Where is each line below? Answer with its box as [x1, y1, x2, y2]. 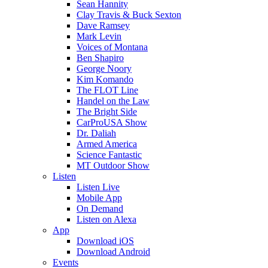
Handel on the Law [77, 96, 150, 106]
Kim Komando [77, 74, 133, 84]
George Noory [77, 63, 132, 74]
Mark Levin [77, 31, 121, 41]
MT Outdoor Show [77, 160, 150, 170]
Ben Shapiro [77, 53, 124, 63]
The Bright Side [77, 106, 137, 117]
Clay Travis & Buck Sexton [77, 10, 181, 20]
